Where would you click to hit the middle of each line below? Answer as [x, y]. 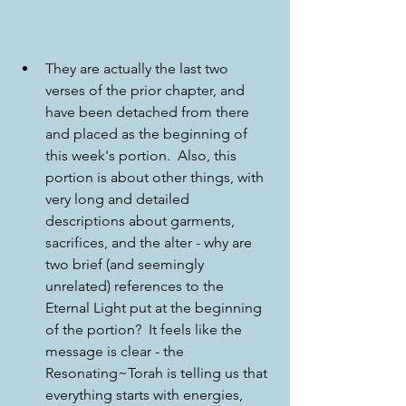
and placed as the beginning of [148, 133]
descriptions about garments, [142, 220]
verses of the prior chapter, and [147, 90]
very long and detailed [119, 198]
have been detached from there [149, 111]
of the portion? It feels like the [145, 329]
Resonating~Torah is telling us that [158, 372]
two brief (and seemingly [126, 264]
